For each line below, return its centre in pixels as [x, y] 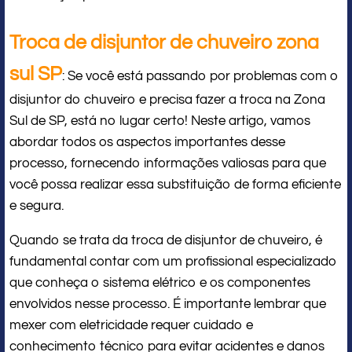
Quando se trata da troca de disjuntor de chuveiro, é [166, 240]
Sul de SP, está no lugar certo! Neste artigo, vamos [160, 121]
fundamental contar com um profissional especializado [173, 261]
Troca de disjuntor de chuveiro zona [164, 42]
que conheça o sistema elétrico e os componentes [160, 282]
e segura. [37, 205]
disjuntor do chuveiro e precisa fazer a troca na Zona [167, 99]
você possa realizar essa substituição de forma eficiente [175, 184]
